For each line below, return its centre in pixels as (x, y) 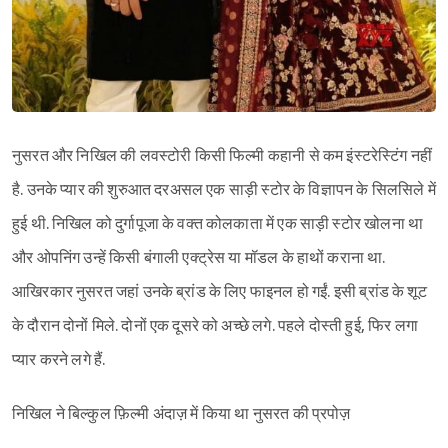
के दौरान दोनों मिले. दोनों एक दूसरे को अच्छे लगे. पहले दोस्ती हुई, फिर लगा (215, 327)
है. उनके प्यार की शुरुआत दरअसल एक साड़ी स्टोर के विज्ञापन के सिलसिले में (224, 191)
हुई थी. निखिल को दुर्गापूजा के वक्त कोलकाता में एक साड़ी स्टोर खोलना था (218, 225)
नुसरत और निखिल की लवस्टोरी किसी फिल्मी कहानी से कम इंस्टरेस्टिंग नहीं (222, 157)
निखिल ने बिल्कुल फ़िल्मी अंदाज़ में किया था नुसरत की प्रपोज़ (181, 415)
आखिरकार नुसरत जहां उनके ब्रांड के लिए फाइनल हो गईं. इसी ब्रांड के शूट (219, 293)
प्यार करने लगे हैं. (59, 361)
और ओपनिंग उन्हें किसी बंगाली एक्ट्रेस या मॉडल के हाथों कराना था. (199, 259)
